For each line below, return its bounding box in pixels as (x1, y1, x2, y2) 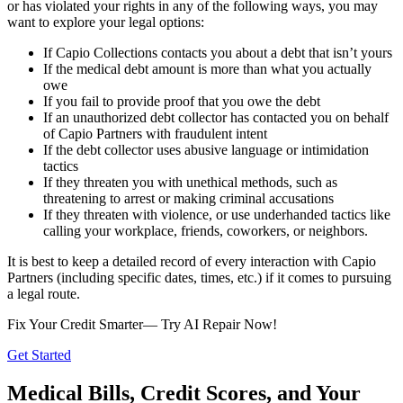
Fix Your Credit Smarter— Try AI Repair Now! (7, 316, 277, 332)
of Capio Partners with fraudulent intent (43, 125, 267, 141)
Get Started (7, 346, 71, 363)
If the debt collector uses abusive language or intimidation (43, 141, 369, 157)
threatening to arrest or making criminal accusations (43, 190, 334, 206)
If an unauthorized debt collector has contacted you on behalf (43, 109, 389, 125)
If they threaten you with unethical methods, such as (43, 174, 337, 190)
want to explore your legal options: (7, 13, 204, 30)
